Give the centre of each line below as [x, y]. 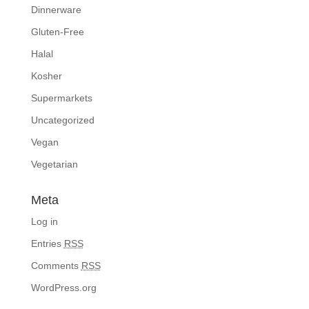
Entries [47, 243]
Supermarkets [61, 98]
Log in [44, 221]
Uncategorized [62, 120]
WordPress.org [63, 288]
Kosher [46, 76]
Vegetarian [54, 164]
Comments [56, 266]
